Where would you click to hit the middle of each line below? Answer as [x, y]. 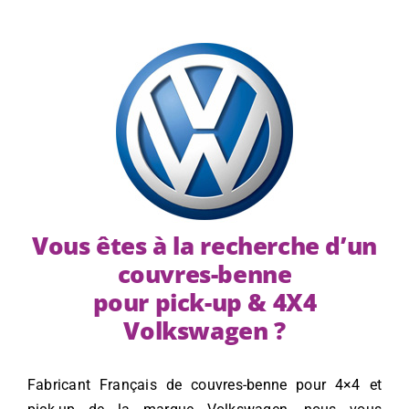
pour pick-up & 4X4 [204, 303]
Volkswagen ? [204, 331]
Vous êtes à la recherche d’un [204, 246]
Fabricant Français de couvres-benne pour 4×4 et [204, 385]
